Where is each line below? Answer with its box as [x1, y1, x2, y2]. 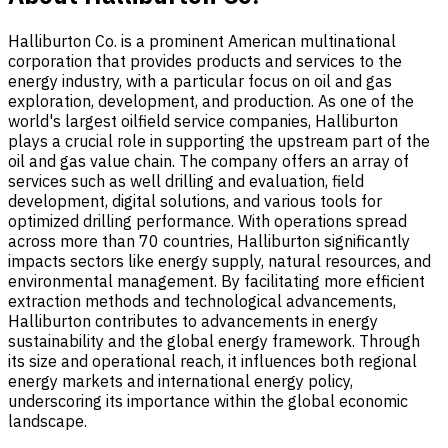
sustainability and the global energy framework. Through [8, 330, 420, 351]
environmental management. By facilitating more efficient [8, 270, 425, 291]
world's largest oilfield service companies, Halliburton [8, 110, 398, 131]
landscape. [8, 410, 87, 431]
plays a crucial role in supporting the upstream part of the [8, 130, 430, 151]
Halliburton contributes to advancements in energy [8, 310, 378, 331]
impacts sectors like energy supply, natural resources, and [8, 250, 431, 271]
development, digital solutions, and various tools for [8, 190, 382, 211]
